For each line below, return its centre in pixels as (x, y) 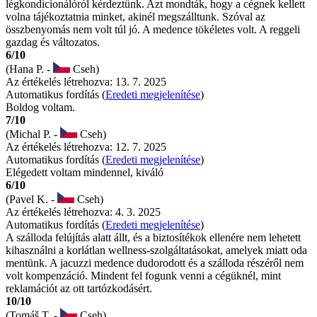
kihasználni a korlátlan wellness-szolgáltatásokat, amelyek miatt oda (156, 250)
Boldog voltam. (40, 108)
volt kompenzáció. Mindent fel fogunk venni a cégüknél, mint (143, 276)
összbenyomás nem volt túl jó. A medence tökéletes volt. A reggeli (153, 30)
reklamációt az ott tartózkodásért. (79, 289)
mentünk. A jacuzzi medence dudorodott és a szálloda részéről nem (155, 263)
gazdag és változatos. (53, 42)
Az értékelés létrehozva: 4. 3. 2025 (83, 212)
